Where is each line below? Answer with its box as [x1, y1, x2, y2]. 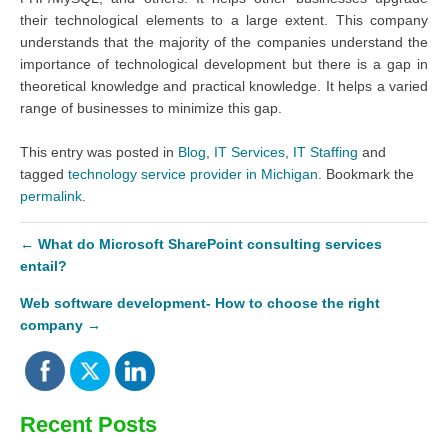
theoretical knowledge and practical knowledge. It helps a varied [20, 77, 428, 94]
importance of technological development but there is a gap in [20, 55, 428, 72]
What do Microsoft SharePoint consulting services [38, 235, 382, 252]
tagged [20, 165, 68, 182]
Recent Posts [20, 411, 157, 437]
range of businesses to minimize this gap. [20, 99, 286, 116]
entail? [20, 257, 71, 274]
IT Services [214, 143, 285, 160]
